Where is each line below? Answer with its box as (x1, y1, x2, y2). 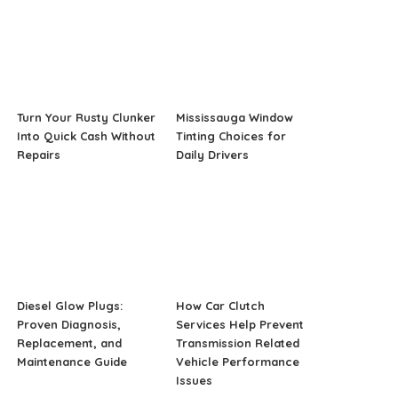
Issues (175, 373, 212, 387)
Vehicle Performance (175, 354, 299, 369)
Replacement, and (17, 336, 123, 350)
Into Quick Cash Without (17, 129, 156, 144)
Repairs (17, 147, 61, 163)
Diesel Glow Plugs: (17, 298, 123, 313)
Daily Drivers (175, 147, 249, 163)
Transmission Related (175, 336, 299, 350)
